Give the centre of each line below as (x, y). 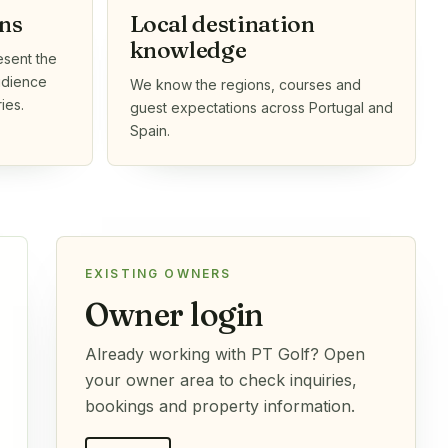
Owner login (174, 314)
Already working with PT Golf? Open (225, 353)
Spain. (149, 130)
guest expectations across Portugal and (261, 107)
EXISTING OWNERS (158, 273)
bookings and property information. (220, 405)
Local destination (222, 23)
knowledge (188, 49)
